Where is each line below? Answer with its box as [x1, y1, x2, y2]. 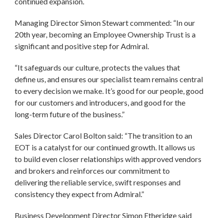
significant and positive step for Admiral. [15, 41, 152, 51]
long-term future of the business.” [15, 109, 126, 119]
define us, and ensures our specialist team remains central [15, 74, 203, 84]
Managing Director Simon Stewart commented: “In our [15, 18, 195, 27]
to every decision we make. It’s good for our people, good [15, 86, 203, 95]
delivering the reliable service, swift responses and [15, 177, 181, 187]
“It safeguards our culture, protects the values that [15, 62, 180, 72]
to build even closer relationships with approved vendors [15, 154, 201, 163]
